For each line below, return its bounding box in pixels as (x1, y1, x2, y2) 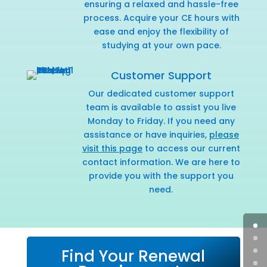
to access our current (142, 142, 240, 154)
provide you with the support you (88, 169, 234, 182)
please (209, 128, 239, 141)
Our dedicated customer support (88, 87, 234, 100)
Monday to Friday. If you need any (87, 114, 235, 127)
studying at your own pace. (101, 39, 221, 51)
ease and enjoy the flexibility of (94, 25, 229, 38)
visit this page (82, 142, 142, 154)
